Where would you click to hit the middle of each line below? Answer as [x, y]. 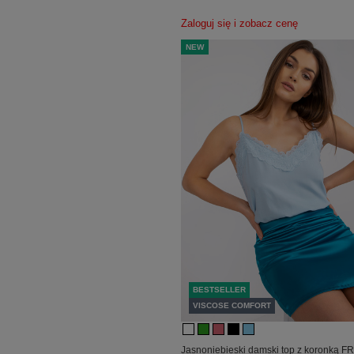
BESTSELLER [220, 290]
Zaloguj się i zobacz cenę [240, 23]
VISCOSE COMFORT [232, 306]
